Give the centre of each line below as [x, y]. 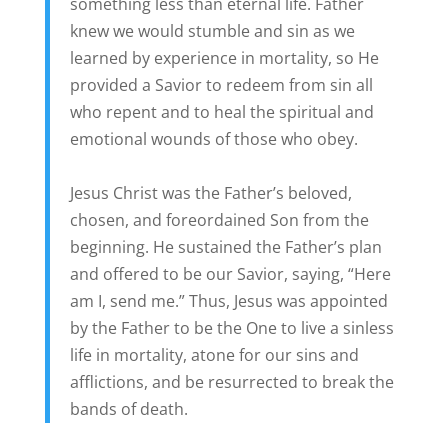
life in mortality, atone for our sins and [214, 354]
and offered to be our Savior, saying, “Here [230, 273]
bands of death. [128, 408]
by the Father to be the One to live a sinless [231, 327]
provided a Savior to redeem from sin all [221, 84]
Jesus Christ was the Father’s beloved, [210, 192]
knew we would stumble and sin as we [212, 30]
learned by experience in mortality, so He [224, 57]
